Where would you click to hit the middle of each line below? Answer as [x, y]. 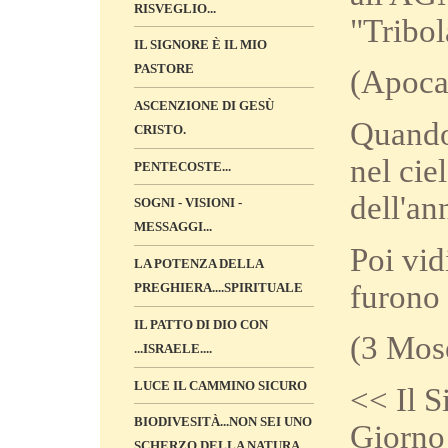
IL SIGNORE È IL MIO [200, 44]
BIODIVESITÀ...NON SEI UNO [223, 421]
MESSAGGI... [173, 227]
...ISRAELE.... [173, 349]
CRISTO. [160, 130]
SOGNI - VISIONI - [188, 202]
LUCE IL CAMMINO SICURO [220, 385]
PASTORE [164, 69]
